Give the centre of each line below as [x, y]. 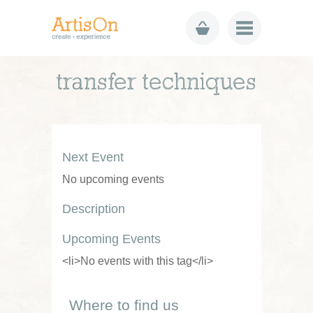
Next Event [93, 157]
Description [94, 209]
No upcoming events [113, 179]
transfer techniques [156, 83]
